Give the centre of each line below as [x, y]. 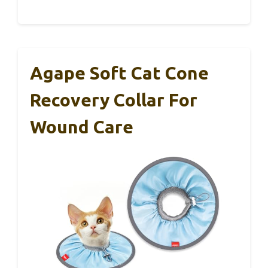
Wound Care [82, 127]
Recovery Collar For [114, 100]
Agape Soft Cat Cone [119, 73]
